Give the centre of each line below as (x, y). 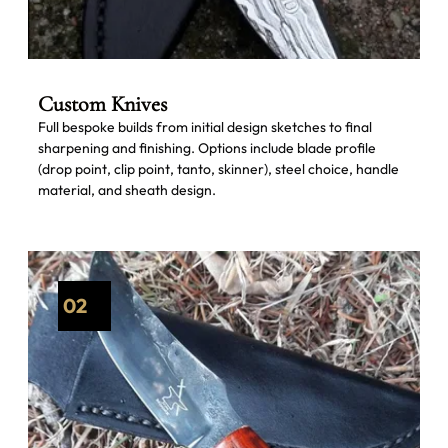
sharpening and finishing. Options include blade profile (206, 147)
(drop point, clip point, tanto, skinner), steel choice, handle (218, 168)
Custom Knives (102, 103)
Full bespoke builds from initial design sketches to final (204, 126)
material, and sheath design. (126, 189)
